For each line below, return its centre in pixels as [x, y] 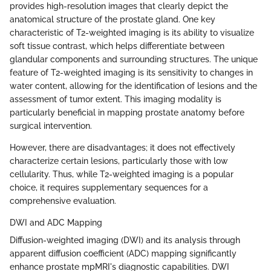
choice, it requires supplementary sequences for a [109, 187]
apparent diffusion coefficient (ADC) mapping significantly [123, 253]
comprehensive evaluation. [63, 201]
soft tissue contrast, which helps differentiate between [117, 46]
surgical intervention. [51, 126]
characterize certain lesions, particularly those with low [119, 161]
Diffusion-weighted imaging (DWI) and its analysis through [125, 240]
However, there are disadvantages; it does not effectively [122, 147]
